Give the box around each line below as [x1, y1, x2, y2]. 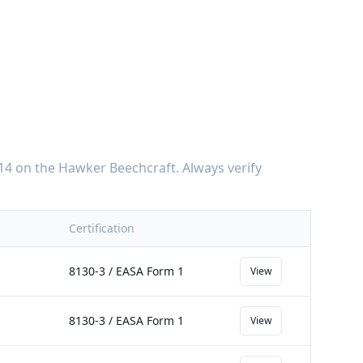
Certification [69, 220, 135, 236]
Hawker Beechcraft [58, 159, 176, 177]
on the [12, 159, 58, 177]
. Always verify [176, 159, 262, 177]
